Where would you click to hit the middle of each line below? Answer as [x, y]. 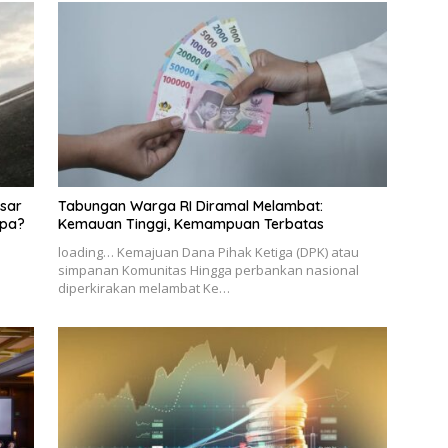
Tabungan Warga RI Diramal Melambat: [190, 206]
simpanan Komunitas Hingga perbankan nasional [208, 270]
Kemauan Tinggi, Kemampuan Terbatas [190, 224]
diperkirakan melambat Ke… [143, 288]
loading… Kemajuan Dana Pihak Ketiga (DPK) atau [208, 252]
